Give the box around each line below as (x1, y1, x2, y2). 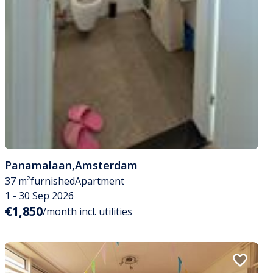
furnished (30, 174, 75, 188)
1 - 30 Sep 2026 (5, 188, 74, 202)
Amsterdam (75, 157, 138, 172)
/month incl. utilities (43, 204, 132, 218)
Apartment (75, 174, 124, 188)
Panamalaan (5, 157, 72, 172)
